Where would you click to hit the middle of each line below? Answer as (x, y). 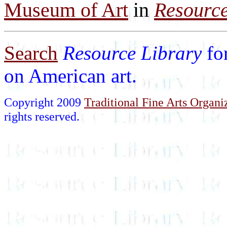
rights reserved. (42, 116)
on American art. (70, 75)
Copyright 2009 (44, 102)
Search (31, 53)
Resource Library (135, 53)
